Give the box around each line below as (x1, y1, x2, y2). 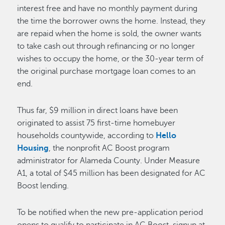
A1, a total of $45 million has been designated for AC (17, 169, 206, 178)
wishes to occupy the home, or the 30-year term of (17, 54, 204, 63)
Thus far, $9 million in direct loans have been (17, 106, 178, 115)
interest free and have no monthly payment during (17, 4, 198, 13)
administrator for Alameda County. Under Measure (17, 156, 200, 165)
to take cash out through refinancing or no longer (17, 42, 195, 51)
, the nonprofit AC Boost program (49, 144, 170, 153)
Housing (17, 144, 49, 153)
